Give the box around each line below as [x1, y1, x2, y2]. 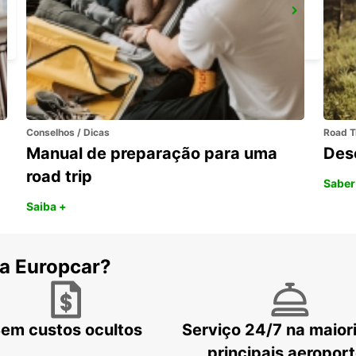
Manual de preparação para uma [26, 143, 278, 163]
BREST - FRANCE [54, 25, 144, 40]
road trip [26, 166, 93, 186]
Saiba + [26, 199, 68, 213]
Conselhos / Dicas [26, 126, 110, 138]
